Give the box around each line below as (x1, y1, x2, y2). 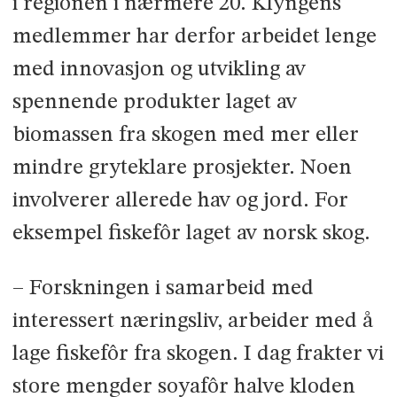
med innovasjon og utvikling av (12, 58, 306, 82)
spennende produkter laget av (12, 91, 297, 114)
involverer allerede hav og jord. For (12, 190, 348, 213)
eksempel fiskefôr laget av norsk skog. (12, 222, 370, 245)
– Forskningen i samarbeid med (12, 277, 314, 300)
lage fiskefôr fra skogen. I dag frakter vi (12, 343, 384, 366)
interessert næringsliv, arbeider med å (12, 310, 373, 333)
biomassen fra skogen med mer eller (12, 124, 359, 147)
